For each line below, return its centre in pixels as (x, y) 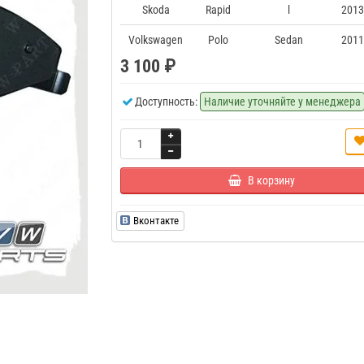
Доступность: (166, 102)
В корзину (271, 180)
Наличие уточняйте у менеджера (282, 102)
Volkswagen (156, 40)
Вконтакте (156, 221)
